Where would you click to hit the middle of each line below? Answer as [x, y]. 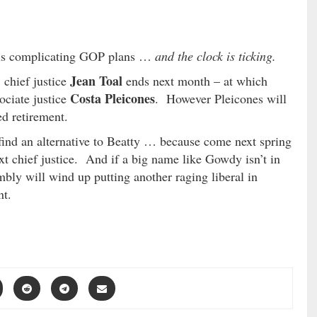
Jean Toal [96, 80]
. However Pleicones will [221, 98]
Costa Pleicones [113, 98]
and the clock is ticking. [215, 56]
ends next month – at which [195, 80]
